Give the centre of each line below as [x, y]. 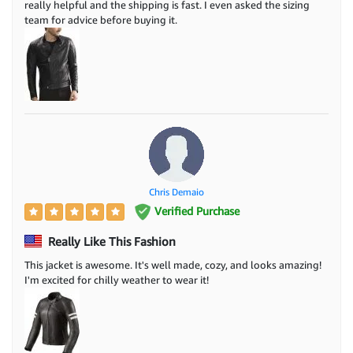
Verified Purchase [195, 210]
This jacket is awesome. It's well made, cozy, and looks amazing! [173, 265]
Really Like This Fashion [110, 242]
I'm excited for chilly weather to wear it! [117, 280]
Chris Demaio [176, 191]
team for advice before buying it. [101, 19]
